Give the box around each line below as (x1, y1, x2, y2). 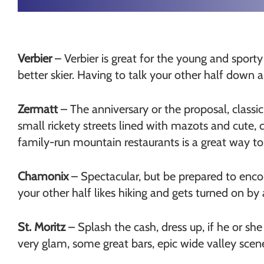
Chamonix (18, 169, 68, 183)
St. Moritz (18, 220, 65, 234)
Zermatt (18, 102, 58, 116)
